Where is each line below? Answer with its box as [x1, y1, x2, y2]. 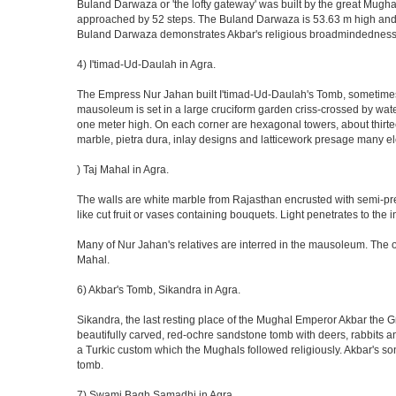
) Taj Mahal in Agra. [77, 164, 169, 176]
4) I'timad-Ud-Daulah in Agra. [77, 58, 216, 71]
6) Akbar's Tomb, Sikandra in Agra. [77, 284, 240, 296]
